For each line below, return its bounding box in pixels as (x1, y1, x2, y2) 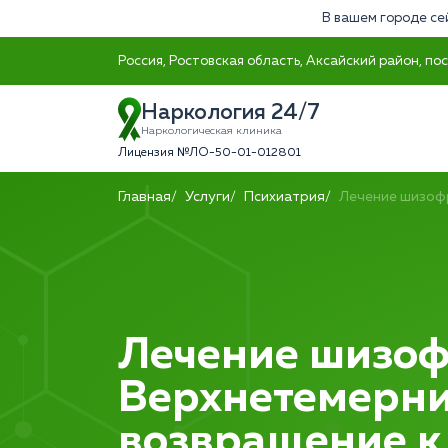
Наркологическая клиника (141, 126, 282, 136)
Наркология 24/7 (141, 102, 320, 124)
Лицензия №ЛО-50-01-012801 (118, 147, 301, 159)
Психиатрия (244, 190, 325, 204)
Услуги (185, 190, 230, 204)
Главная (118, 190, 171, 204)
